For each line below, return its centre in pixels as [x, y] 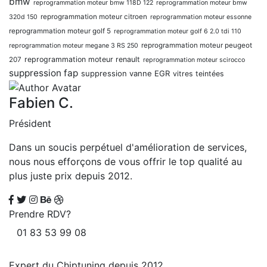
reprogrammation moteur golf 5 [60, 31]
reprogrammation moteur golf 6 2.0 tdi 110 [178, 31]
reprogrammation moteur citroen [94, 16]
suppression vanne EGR [125, 73]
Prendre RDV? [40, 214]
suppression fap [44, 73]
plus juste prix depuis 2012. [71, 176]
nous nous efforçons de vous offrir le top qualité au [125, 162]
